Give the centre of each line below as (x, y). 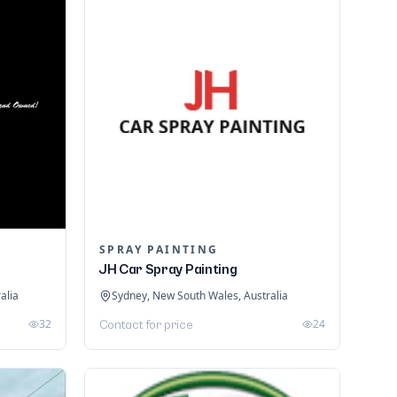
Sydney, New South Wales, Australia (200, 296)
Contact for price (146, 326)
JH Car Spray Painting (168, 270)
